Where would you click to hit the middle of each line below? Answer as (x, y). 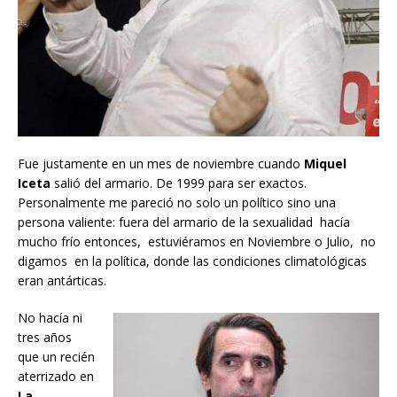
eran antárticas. (62, 281)
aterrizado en (56, 377)
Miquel (325, 164)
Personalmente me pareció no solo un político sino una (177, 203)
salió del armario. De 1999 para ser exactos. (179, 183)
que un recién (56, 357)
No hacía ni (50, 318)
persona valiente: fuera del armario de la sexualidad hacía (184, 222)
